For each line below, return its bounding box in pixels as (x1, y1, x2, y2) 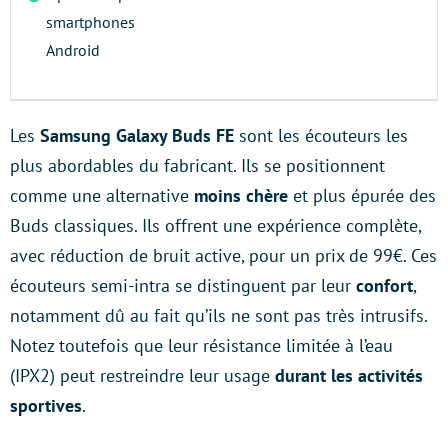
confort (356, 274, 413, 297)
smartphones (46, 12, 135, 32)
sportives (10, 394, 82, 417)
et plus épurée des (288, 184, 436, 207)
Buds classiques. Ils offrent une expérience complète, (10, 214, 421, 237)
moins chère (194, 184, 288, 207)
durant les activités (275, 364, 423, 387)
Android (46, 40, 100, 60)
